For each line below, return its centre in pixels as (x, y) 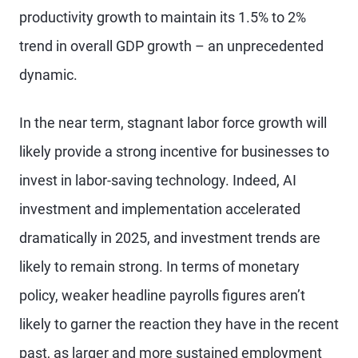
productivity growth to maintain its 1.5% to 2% (163, 17)
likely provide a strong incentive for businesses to (174, 151)
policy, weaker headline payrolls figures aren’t (162, 295)
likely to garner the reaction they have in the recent (179, 324)
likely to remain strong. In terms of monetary (159, 267)
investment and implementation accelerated (160, 209)
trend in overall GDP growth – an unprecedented (171, 46)
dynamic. (48, 75)
